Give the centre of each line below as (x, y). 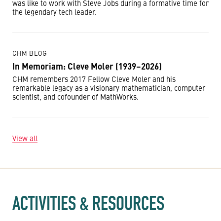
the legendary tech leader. (55, 12)
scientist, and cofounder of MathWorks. (75, 96)
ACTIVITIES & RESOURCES (88, 203)
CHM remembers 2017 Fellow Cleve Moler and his (94, 79)
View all (25, 138)
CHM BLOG (30, 53)
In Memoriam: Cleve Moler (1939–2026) (87, 66)
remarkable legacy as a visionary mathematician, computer (109, 88)
